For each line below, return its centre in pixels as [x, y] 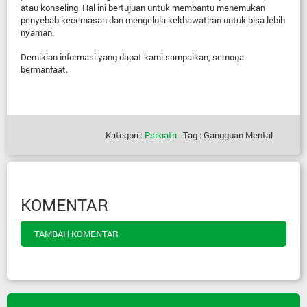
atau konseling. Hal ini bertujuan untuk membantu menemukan [143, 8]
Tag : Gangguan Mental [225, 135]
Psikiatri [161, 135]
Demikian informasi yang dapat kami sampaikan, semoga [132, 57]
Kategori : [125, 135]
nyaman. [37, 32]
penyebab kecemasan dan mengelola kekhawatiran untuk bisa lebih [153, 20]
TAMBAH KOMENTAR [76, 234]
